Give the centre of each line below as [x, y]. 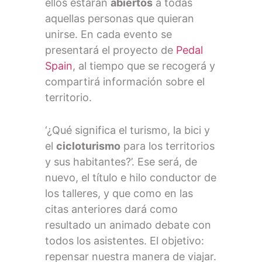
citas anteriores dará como [112, 209]
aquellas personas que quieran [120, 19]
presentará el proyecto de [111, 50]
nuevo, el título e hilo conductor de [131, 178]
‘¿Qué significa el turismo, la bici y [128, 130]
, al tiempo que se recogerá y [144, 66]
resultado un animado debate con [128, 225]
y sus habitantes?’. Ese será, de [121, 162]
